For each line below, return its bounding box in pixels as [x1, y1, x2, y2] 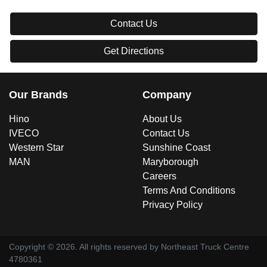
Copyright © [9, 241, 56, 252]
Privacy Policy [142, 199, 203, 210]
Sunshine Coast [142, 142, 210, 153]
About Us [142, 113, 182, 124]
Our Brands [9, 88, 68, 101]
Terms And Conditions [142, 185, 235, 195]
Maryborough [142, 156, 198, 167]
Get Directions [104, 45, 164, 56]
